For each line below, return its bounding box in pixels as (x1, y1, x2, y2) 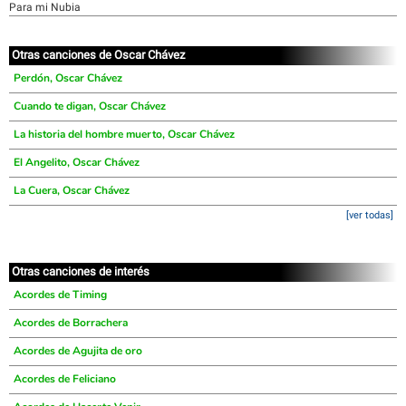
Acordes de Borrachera (14, 315, 128, 330)
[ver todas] (346, 209, 393, 221)
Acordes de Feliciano (14, 372, 116, 386)
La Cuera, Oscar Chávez (14, 183, 130, 198)
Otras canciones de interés (12, 265, 150, 278)
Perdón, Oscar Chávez (14, 71, 122, 85)
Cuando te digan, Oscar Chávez (14, 99, 166, 113)
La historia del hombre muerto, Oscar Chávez (14, 127, 235, 141)
